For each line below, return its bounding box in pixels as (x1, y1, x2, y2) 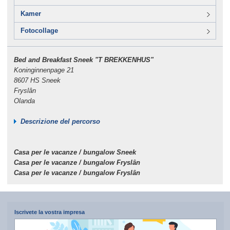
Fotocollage (20, 27, 58, 35)
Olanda (13, 97, 35, 105)
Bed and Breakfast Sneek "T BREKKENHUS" (13, 55, 154, 64)
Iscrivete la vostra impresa (14, 208, 85, 215)
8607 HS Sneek (13, 76, 63, 84)
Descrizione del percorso (20, 117, 100, 125)
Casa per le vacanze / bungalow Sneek (13, 148, 136, 156)
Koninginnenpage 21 (13, 66, 74, 74)
